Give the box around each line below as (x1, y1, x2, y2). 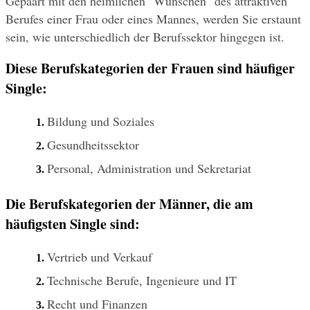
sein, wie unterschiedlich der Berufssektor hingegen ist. (6, 28, 284, 45)
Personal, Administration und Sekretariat (47, 159, 251, 176)
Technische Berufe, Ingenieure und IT (47, 271, 237, 289)
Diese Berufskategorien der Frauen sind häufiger (6, 57, 295, 78)
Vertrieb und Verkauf (47, 248, 152, 265)
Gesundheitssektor (47, 136, 139, 153)
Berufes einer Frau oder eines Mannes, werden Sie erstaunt (6, 10, 301, 27)
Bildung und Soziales (47, 112, 154, 129)
